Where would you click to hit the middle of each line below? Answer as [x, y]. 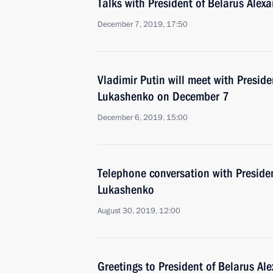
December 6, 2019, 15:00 [143, 118]
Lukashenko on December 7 [163, 96]
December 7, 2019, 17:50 [143, 24]
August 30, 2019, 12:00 [139, 211]
